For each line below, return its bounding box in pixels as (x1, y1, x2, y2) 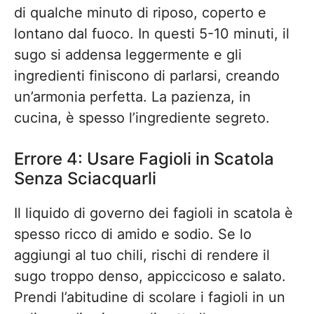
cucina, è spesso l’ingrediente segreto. (14, 109, 270, 126)
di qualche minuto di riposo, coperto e (14, 4, 266, 21)
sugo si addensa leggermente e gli (14, 46, 242, 63)
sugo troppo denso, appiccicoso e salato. (14, 268, 286, 285)
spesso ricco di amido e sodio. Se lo (14, 226, 252, 243)
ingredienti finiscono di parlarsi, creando (14, 67, 280, 84)
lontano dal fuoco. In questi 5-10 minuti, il (14, 25, 289, 42)
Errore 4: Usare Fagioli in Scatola (14, 149, 274, 169)
